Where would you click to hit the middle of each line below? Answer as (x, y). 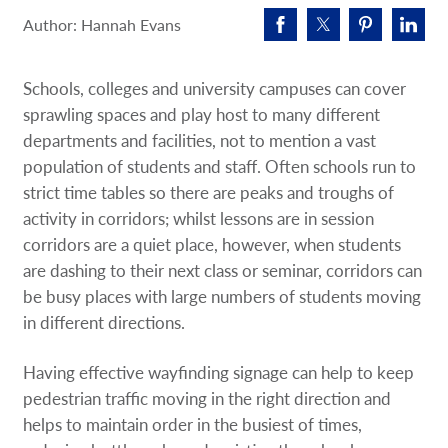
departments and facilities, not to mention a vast (200, 139)
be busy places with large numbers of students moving (222, 295)
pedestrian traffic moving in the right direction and (207, 397)
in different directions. (104, 321)
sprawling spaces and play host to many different (202, 113)
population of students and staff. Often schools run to (220, 165)
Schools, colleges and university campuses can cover (215, 87)
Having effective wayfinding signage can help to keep (219, 371)
